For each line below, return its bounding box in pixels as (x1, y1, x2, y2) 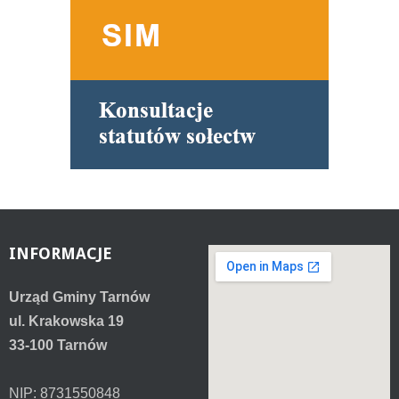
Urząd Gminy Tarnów (9, 289, 150, 305)
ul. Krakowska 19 (9, 313, 124, 329)
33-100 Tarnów (9, 338, 107, 353)
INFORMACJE (9, 244, 112, 263)
